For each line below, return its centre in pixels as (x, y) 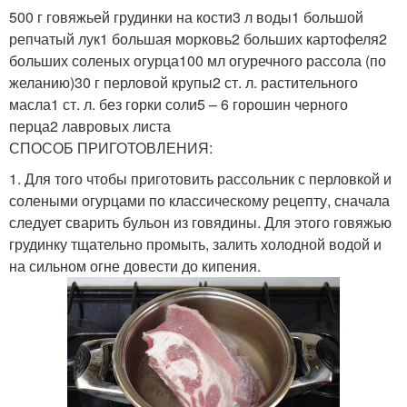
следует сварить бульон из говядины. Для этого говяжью (200, 222)
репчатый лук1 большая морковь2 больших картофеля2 (198, 39)
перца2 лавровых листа (90, 126)
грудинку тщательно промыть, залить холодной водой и (195, 244)
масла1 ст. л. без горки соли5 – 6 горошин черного (179, 104)
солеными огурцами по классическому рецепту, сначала (199, 200)
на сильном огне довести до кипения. (135, 266)
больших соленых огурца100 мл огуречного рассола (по (198, 60)
